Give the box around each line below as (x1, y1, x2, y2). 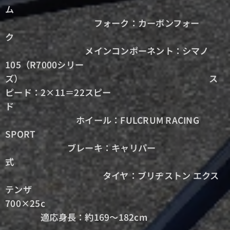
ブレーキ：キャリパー (5, 141, 156, 154)
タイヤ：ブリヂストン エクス (5, 169, 219, 182)
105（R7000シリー (5, 58, 84, 71)
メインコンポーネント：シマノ (5, 44, 208, 57)
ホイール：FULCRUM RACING (5, 113, 199, 126)
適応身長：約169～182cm (5, 210, 147, 223)
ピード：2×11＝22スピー (5, 86, 111, 99)
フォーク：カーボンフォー (5, 16, 200, 29)
